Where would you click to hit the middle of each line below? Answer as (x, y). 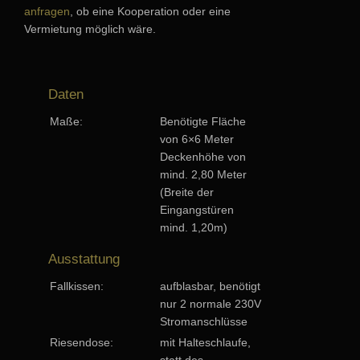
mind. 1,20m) (194, 227)
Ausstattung (84, 259)
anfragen (47, 11)
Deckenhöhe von (203, 156)
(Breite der (187, 192)
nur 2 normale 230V (211, 303)
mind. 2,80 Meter (203, 174)
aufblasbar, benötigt (210, 286)
